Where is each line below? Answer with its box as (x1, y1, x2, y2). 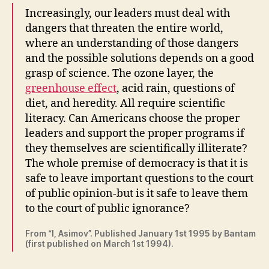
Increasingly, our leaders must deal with (25, 7, 230, 21)
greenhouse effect (25, 82, 116, 96)
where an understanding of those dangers (25, 37, 238, 51)
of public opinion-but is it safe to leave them (25, 187, 248, 201)
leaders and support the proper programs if (25, 127, 244, 141)
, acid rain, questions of (116, 82, 235, 96)
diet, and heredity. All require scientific (25, 97, 225, 111)
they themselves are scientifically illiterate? (25, 142, 247, 156)
